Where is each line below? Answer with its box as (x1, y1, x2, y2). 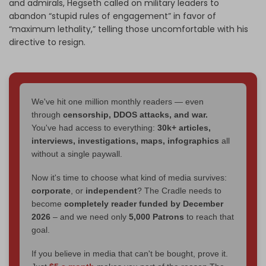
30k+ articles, (157, 122, 211, 132)
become (31, 198, 64, 208)
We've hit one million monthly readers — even (31, 96, 204, 106)
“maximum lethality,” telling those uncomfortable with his (9, 23, 248, 35)
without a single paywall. (31, 148, 122, 159)
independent (85, 185, 137, 195)
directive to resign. (9, 36, 85, 48)
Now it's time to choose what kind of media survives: (31, 172, 227, 182)
